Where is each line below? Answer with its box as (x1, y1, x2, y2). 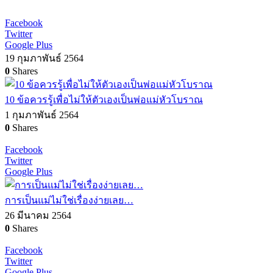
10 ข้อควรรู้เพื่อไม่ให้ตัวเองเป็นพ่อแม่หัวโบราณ (5, 94, 203, 105)
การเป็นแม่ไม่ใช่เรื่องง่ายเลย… (5, 195, 133, 205)
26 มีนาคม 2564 (5, 210, 71, 221)
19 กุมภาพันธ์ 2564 (5, 53, 83, 63)
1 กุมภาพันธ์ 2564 (5, 110, 79, 120)
